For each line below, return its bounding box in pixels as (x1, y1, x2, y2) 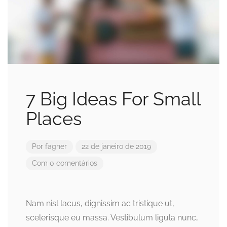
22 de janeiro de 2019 (82, 142, 151, 151)
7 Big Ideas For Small (26, 88, 201, 110)
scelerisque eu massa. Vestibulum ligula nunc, (26, 213, 198, 223)
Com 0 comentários (32, 159, 97, 168)
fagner (45, 142, 67, 151)
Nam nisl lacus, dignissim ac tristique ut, (26, 199, 174, 209)
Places (26, 108, 82, 130)
